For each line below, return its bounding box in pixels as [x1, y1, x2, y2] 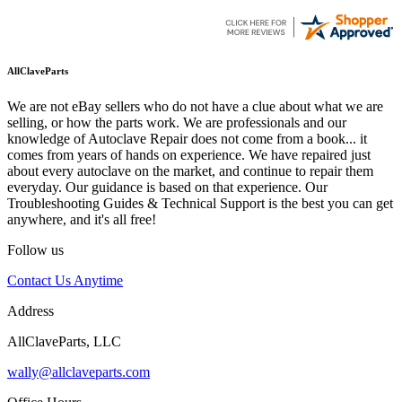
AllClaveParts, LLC [7, 334, 121, 350]
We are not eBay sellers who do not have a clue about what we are [7, 99, 383, 115]
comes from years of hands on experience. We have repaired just [7, 147, 371, 163]
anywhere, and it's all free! [7, 212, 156, 228]
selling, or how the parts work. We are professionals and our [7, 115, 346, 131]
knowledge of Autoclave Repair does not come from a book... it [7, 131, 367, 147]
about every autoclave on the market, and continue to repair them [7, 163, 373, 179]
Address [7, 303, 54, 319]
